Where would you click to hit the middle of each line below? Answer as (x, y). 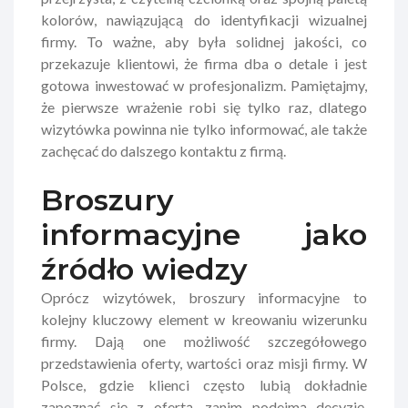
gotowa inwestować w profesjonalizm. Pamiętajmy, (204, 85)
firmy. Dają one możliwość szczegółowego (204, 341)
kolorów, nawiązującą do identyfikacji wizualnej (204, 19)
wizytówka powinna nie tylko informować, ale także (204, 128)
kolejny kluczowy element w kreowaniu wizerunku (204, 319)
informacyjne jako (204, 234)
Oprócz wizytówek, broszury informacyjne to (204, 297)
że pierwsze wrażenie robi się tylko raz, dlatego (204, 107)
